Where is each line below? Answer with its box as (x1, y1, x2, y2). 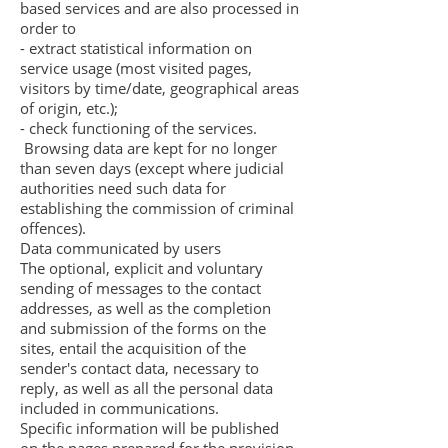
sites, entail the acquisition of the (20, 338, 246, 358)
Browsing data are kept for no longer (20, 138, 277, 158)
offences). (20, 218, 90, 238)
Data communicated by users (20, 238, 221, 258)
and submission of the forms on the (20, 318, 266, 338)
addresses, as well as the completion (20, 298, 271, 318)
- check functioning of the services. (20, 118, 257, 138)
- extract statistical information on (20, 38, 252, 58)
